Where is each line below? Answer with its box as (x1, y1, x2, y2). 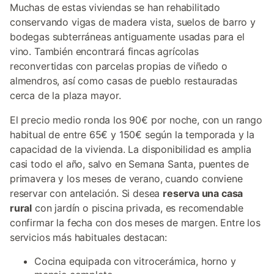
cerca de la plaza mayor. (10, 89, 121, 102)
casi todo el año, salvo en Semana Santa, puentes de (10, 158, 250, 170)
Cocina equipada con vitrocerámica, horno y (34, 255, 236, 267)
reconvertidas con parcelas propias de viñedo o (10, 60, 228, 72)
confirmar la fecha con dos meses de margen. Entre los (10, 217, 261, 229)
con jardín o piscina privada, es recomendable (32, 202, 244, 214)
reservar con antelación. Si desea (10, 187, 163, 199)
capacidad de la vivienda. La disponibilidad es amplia (10, 143, 251, 155)
